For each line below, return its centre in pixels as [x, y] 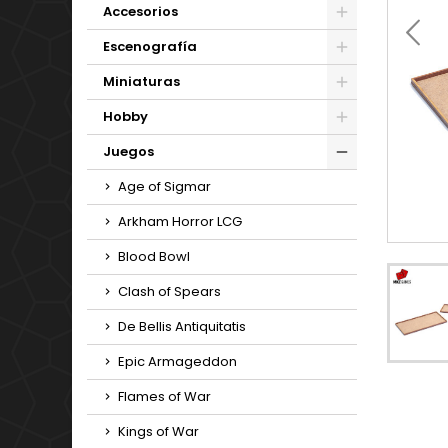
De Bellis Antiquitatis [182, 326]
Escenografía [150, 46]
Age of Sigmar [164, 186]
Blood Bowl [154, 256]
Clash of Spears [169, 291]
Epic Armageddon [177, 361]
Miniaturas [141, 81]
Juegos [128, 151]
